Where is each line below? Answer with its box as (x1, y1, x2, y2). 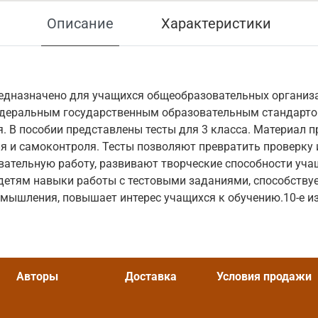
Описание (46, 15, 114, 33)
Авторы (16, 270, 59, 284)
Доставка (125, 270, 177, 284)
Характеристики (161, 15, 272, 33)
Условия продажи (216, 270, 312, 284)
